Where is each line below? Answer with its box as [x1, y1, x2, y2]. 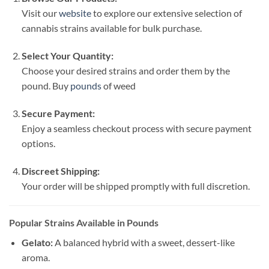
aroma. [21, 252, 50, 264]
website [58, 7, 91, 19]
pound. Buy [21, 79, 70, 91]
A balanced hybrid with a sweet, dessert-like [52, 237, 235, 249]
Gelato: [21, 237, 53, 249]
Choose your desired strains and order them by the [21, 64, 230, 76]
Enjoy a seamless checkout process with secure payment [21, 122, 252, 134]
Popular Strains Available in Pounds [9, 217, 159, 229]
